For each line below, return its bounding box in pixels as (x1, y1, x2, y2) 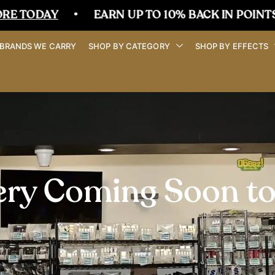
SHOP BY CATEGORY (88, 41, 170, 51)
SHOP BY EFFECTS (195, 41, 269, 51)
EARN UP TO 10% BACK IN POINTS (17, 10, 203, 21)
